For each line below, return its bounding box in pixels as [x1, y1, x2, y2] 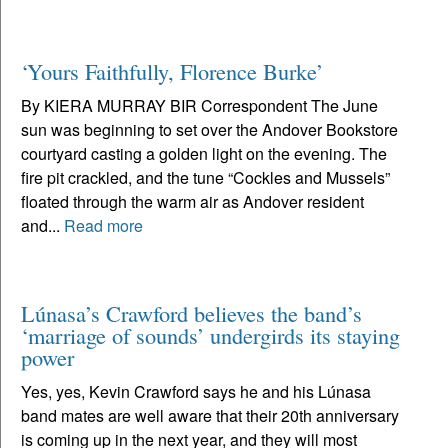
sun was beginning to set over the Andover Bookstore [21, 117, 398, 141]
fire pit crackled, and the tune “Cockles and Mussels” [21, 165, 390, 189]
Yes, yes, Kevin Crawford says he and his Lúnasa [21, 379, 371, 403]
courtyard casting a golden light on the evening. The [21, 141, 387, 165]
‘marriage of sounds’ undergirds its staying [21, 319, 400, 350]
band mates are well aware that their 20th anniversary [21, 403, 399, 427]
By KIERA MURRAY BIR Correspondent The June [21, 93, 378, 117]
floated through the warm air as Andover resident [21, 189, 364, 213]
